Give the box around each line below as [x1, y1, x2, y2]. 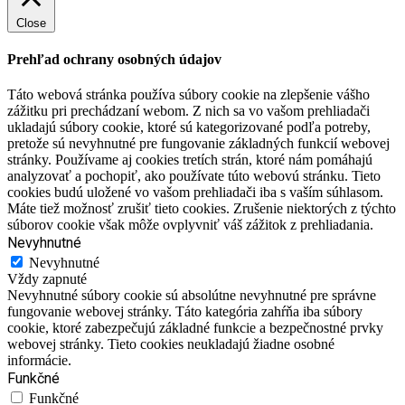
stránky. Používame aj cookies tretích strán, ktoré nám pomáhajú [7, 152, 372, 168]
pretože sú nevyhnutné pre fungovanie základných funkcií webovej [7, 136, 390, 152]
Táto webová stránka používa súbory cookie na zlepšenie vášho [7, 87, 370, 103]
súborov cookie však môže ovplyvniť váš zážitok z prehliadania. [7, 217, 373, 233]
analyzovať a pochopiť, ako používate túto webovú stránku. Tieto [7, 168, 381, 184]
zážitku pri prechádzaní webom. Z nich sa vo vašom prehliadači [7, 103, 370, 119]
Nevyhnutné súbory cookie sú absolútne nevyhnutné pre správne [7, 287, 376, 304]
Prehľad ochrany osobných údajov [7, 52, 221, 68]
